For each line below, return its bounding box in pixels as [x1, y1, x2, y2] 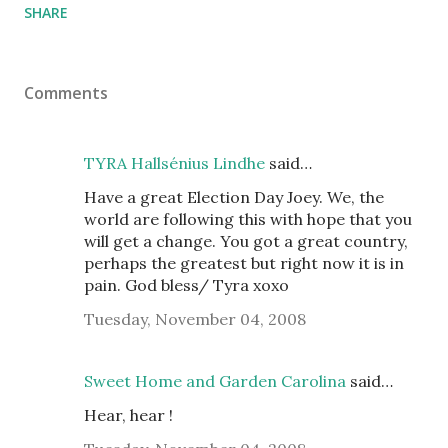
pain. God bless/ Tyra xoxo [84, 275, 289, 295]
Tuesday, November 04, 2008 [84, 309, 306, 329]
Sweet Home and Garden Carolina [84, 371, 346, 391]
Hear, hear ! [84, 405, 173, 425]
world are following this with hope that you [84, 209, 412, 229]
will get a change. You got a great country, [84, 231, 408, 251]
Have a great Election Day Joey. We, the [84, 187, 384, 207]
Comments [24, 82, 108, 104]
